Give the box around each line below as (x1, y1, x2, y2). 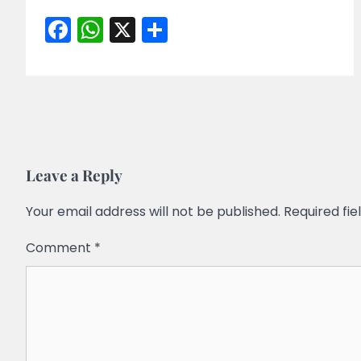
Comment (26, 239, 94, 258)
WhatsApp (103, 10, 236, 48)
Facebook (71, 10, 193, 48)
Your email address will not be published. (26, 202, 280, 222)
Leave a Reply (26, 164, 122, 186)
